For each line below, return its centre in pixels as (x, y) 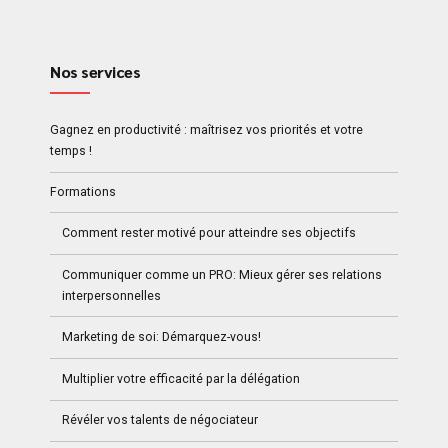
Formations (83, 192)
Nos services (95, 72)
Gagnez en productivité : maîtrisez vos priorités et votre (206, 129)
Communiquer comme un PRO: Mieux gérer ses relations (222, 274)
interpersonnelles (112, 295)
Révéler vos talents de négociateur (160, 420)
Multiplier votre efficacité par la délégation (181, 378)
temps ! (71, 150)
